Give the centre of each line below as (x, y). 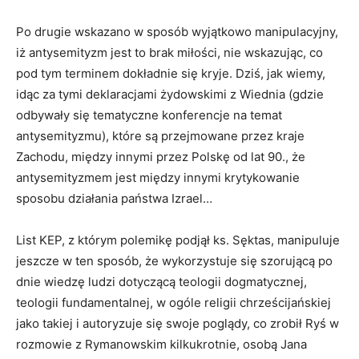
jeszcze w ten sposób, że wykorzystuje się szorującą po (174, 261)
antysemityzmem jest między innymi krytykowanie (158, 178)
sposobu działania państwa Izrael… (114, 199)
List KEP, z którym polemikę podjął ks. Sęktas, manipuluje (178, 240)
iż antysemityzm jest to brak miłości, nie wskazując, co (169, 53)
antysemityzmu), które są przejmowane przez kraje (160, 136)
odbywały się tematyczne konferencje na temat (149, 115)
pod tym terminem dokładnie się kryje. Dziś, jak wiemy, (171, 74)
